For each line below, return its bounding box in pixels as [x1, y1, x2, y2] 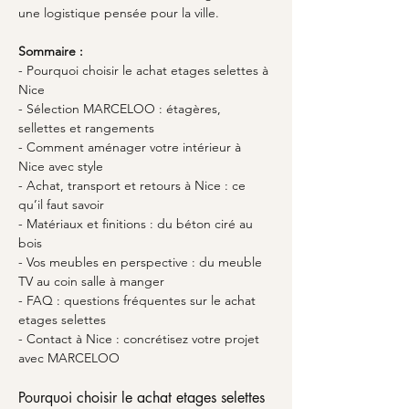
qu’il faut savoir [18, 196, 104, 213]
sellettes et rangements [18, 120, 154, 136]
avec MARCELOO [18, 350, 120, 366]
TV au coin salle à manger [18, 273, 164, 289]
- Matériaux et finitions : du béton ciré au [18, 215, 257, 232]
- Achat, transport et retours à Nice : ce [18, 177, 249, 194]
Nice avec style [18, 158, 103, 174]
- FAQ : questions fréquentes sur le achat [18, 292, 259, 309]
